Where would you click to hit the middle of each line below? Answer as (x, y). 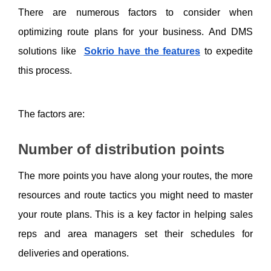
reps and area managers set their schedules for (135, 233)
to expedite (227, 51)
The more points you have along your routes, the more (135, 175)
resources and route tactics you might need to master (135, 195)
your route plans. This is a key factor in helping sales (135, 214)
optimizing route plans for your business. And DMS (135, 31)
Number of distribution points (121, 149)
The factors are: (51, 114)
